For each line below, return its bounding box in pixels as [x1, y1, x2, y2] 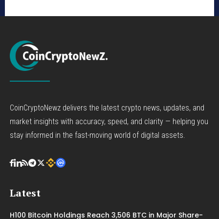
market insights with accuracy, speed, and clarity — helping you [10, 117, 208, 127]
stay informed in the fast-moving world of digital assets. [10, 131, 185, 140]
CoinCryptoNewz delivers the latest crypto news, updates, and [10, 103, 204, 113]
